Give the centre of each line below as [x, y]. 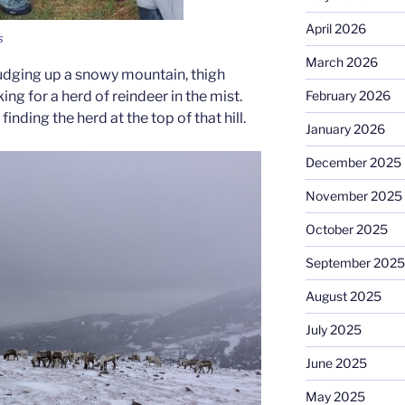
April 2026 [335, 29]
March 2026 [341, 62]
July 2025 [333, 330]
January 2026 [345, 129]
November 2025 [353, 196]
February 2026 [348, 96]
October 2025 [346, 230]
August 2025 [343, 297]
